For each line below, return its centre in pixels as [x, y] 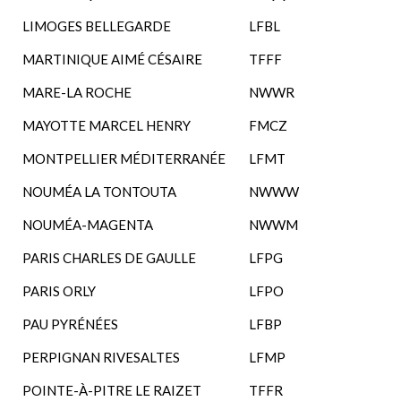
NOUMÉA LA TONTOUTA [99, 192]
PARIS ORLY [59, 291]
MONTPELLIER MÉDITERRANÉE [124, 158]
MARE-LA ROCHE [77, 92]
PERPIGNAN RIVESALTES [101, 357]
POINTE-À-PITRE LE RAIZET [112, 390]
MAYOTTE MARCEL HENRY [107, 125]
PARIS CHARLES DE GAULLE [109, 258]
